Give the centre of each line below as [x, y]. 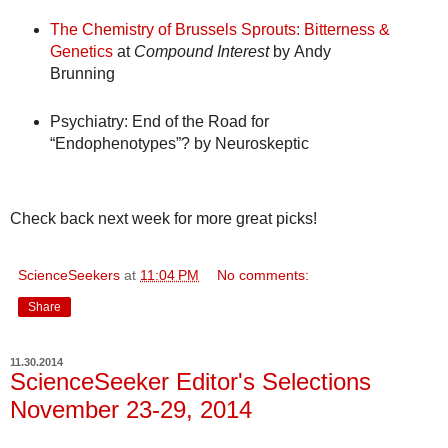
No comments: [263, 275]
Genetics [81, 52]
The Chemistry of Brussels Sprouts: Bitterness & [219, 30]
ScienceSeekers [69, 275]
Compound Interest [201, 52]
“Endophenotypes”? [119, 144]
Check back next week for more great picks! [163, 219]
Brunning [82, 74]
